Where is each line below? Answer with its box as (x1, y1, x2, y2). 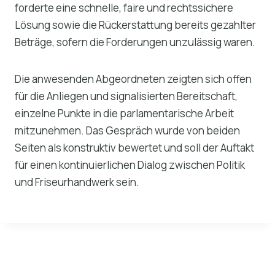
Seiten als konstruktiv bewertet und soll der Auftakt (15, 141, 254, 155)
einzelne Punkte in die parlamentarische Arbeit (15, 106, 234, 121)
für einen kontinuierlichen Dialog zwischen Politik (15, 158, 245, 172)
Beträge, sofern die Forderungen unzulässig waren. (15, 35, 255, 50)
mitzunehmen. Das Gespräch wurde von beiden (15, 123, 240, 138)
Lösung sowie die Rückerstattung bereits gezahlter (15, 18, 256, 33)
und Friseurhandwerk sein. (15, 175, 139, 190)
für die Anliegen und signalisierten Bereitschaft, (15, 89, 238, 104)
